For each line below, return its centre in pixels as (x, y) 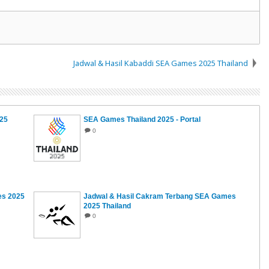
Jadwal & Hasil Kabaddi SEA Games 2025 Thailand (161, 63)
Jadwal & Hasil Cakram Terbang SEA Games (160, 196)
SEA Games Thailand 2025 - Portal (142, 119)
